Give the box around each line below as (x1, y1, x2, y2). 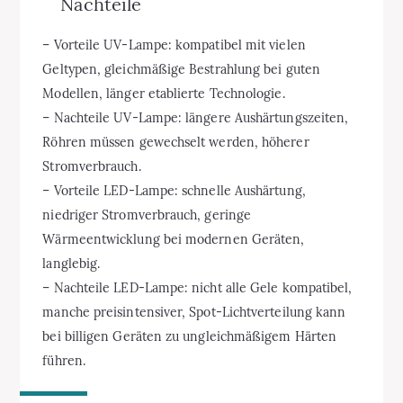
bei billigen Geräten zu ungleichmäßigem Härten (42, 328, 337, 345)
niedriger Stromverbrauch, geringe (42, 207, 252, 223)
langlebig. (42, 255, 101, 272)
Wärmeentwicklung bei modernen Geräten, (42, 231, 305, 247)
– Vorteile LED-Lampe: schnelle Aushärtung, (42, 183, 306, 199)
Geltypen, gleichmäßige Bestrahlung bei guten (42, 61, 320, 77)
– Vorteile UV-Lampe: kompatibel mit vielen (42, 37, 306, 53)
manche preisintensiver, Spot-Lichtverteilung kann (42, 304, 346, 320)
